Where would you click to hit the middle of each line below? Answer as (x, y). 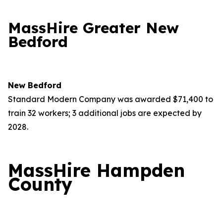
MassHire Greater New (93, 28)
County (40, 184)
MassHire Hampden (96, 170)
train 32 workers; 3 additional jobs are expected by (105, 113)
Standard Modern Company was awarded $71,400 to (111, 99)
